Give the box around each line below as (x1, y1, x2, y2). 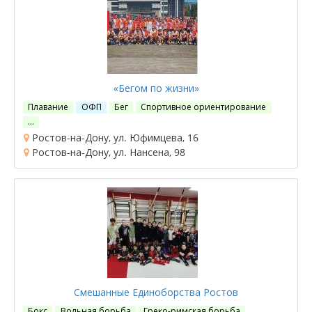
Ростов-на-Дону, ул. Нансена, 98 (29, 145, 185, 159)
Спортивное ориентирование (141, 100, 267, 113)
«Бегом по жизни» (113, 81, 199, 95)
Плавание (28, 100, 69, 113)
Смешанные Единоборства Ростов (74, 285, 238, 299)
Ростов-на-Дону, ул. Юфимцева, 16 (29, 130, 198, 144)
